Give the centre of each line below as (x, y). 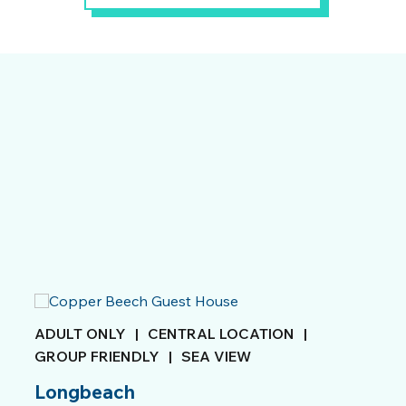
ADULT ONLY (80, 333)
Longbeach (85, 391)
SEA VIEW (216, 356)
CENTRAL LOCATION (221, 333)
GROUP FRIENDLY (97, 356)
